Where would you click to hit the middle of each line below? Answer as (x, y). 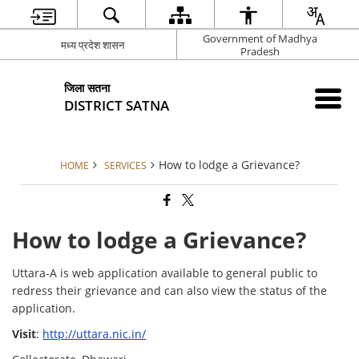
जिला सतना (87, 87)
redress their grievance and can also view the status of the (170, 291)
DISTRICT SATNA (117, 105)
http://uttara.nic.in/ (95, 334)
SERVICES (125, 165)
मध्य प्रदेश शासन (92, 44)
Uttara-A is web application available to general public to (165, 273)
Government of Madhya (260, 38)
